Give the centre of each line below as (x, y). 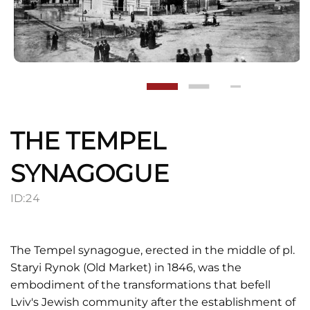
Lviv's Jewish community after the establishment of (153, 302)
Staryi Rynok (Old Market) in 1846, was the (126, 267)
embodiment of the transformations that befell (140, 285)
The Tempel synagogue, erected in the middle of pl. (153, 250)
